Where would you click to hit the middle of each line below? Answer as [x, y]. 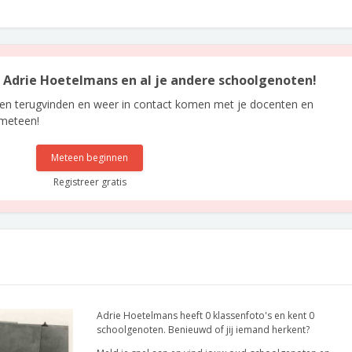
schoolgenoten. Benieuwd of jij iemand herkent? [203, 330]
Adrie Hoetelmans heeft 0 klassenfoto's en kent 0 [205, 315]
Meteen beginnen [90, 158]
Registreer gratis [90, 182]
